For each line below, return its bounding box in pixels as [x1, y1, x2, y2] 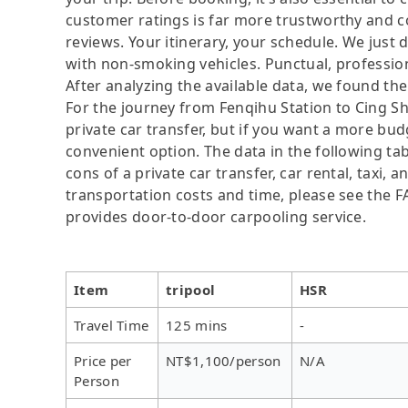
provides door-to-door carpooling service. [66, 206, 367, 227]
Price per [74, 351, 132, 370]
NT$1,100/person [166, 351, 281, 370]
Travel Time [74, 315, 149, 334]
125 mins [166, 315, 228, 334]
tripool [166, 280, 216, 299]
